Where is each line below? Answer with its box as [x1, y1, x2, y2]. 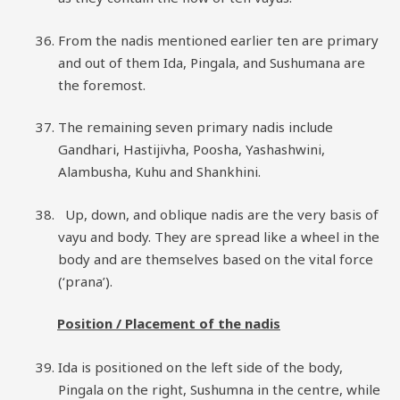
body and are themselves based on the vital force [58, 249, 373, 268]
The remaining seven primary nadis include [58, 118, 333, 136]
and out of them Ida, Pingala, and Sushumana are [58, 53, 365, 71]
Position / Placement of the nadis [57, 314, 280, 332]
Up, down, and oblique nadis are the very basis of [58, 204, 379, 223]
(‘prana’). [58, 271, 112, 290]
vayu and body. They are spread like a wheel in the [58, 227, 379, 246]
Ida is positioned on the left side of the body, [58, 358, 343, 376]
